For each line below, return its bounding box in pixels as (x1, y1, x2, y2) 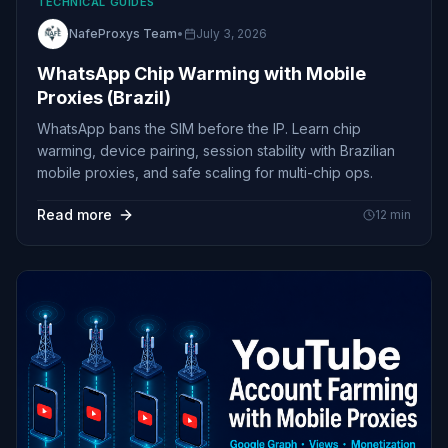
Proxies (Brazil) (37, 87, 171, 109)
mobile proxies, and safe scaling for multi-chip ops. (37, 164, 373, 182)
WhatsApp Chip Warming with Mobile (37, 63, 366, 85)
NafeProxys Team (69, 26, 177, 42)
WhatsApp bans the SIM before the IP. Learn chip (37, 120, 361, 138)
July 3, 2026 (196, 26, 267, 42)
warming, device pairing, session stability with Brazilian (37, 142, 395, 160)
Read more (37, 206, 112, 224)
